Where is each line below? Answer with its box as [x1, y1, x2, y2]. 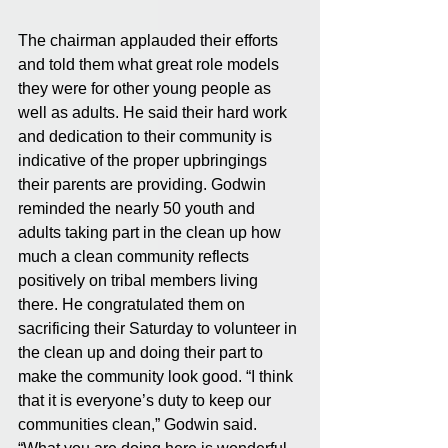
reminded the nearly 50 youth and [18, 199, 259, 217]
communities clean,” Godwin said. [18, 415, 261, 433]
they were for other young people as [18, 79, 275, 97]
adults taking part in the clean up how [18, 223, 285, 241]
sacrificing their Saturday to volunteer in [18, 319, 301, 337]
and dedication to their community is [18, 127, 276, 145]
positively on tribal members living [18, 271, 262, 289]
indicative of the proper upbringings [18, 151, 271, 169]
